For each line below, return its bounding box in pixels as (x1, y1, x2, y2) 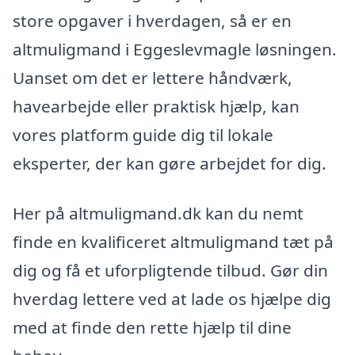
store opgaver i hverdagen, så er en (13, 9, 292, 32)
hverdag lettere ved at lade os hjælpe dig (13, 288, 331, 311)
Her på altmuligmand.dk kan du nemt (13, 202, 303, 225)
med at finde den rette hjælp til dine (13, 316, 292, 339)
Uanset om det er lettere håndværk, (13, 66, 292, 89)
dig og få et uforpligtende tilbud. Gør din (13, 259, 328, 282)
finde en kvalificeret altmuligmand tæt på (13, 231, 334, 254)
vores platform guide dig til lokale (13, 123, 273, 146)
